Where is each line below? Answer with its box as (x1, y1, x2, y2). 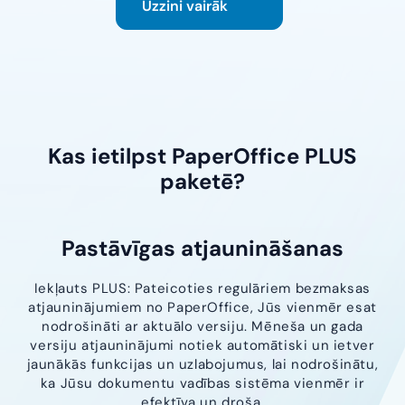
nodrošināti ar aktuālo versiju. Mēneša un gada (42, 317, 363, 336)
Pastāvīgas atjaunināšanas (61, 234, 344, 263)
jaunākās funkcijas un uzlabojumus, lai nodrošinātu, (26, 355, 379, 374)
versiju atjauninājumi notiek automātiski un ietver (30, 336, 375, 355)
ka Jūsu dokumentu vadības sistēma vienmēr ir (40, 374, 365, 393)
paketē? (160, 167, 245, 196)
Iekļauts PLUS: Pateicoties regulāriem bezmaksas (33, 279, 372, 298)
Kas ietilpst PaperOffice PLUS (48, 142, 357, 171)
